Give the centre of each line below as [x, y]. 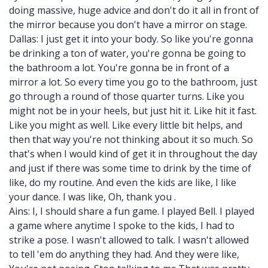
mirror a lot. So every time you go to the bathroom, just [133, 82]
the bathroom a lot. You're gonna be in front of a [119, 68]
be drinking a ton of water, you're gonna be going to [127, 53]
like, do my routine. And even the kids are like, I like [123, 182]
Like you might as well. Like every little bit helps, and [126, 125]
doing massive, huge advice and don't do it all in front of [134, 10]
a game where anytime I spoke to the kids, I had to [122, 226]
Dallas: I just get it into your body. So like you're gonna [131, 39]
